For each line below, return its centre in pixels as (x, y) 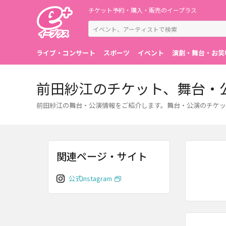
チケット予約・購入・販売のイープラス (143, 10)
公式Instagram (90, 178)
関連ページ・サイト (102, 156)
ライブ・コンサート (66, 53)
